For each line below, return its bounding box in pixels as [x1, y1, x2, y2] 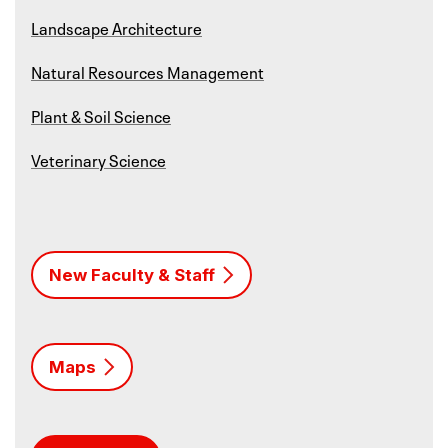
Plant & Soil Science [31, 103, 171, 128]
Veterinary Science [31, 147, 166, 172]
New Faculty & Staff [49, 265, 215, 286]
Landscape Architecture [31, 15, 202, 40]
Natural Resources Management [31, 59, 264, 84]
